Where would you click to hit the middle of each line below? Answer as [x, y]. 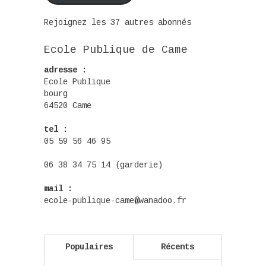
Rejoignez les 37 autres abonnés [118, 22]
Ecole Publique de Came [116, 50]
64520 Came [68, 105]
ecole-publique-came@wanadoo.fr [115, 200]
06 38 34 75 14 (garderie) [103, 165]
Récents [178, 247]
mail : [58, 189]
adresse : [65, 70]
